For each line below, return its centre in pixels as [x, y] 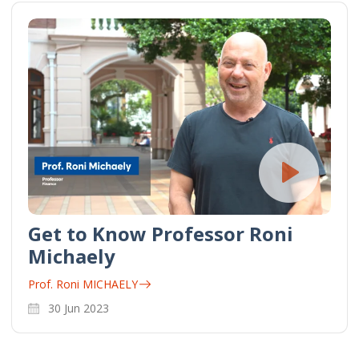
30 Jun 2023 [79, 308]
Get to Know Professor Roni [161, 233]
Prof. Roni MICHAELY [83, 284]
